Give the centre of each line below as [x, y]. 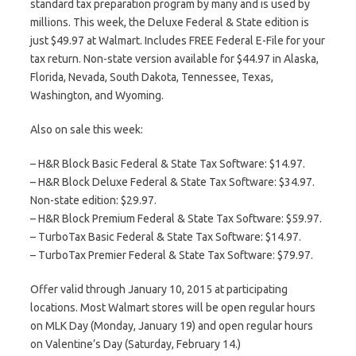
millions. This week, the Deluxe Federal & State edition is [170, 22]
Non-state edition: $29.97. [93, 200]
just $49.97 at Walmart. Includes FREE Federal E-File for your [178, 41]
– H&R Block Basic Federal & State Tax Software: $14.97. [168, 164]
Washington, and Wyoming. [97, 95]
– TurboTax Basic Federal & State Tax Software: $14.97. [166, 237]
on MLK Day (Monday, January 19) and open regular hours [172, 326]
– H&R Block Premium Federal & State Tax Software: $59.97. [176, 219]
